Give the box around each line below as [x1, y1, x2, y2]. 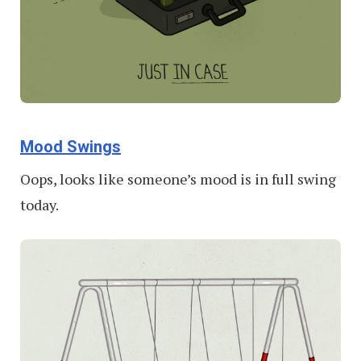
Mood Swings [20, 136, 121, 156]
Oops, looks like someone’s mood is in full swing [20, 168, 336, 189]
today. [20, 194, 59, 214]
